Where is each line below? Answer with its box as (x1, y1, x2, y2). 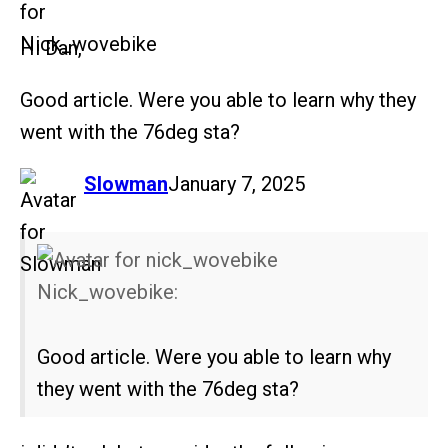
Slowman (84, 172, 168, 197)
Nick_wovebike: (37, 280, 178, 305)
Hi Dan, (20, 36, 82, 61)
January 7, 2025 (168, 172, 305, 197)
